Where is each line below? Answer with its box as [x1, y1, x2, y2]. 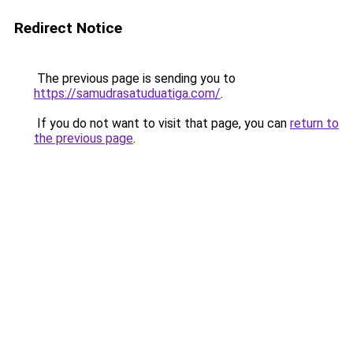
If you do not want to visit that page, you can [34, 116, 290, 131]
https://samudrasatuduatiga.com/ [34, 86, 221, 101]
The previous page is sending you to [34, 71, 236, 86]
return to [290, 116, 339, 131]
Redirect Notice [14, 19, 122, 37]
